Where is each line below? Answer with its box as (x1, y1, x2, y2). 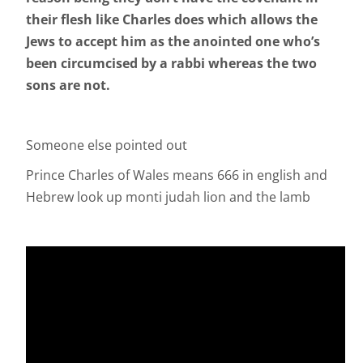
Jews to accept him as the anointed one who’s (26, 32, 320, 51)
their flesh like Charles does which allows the (26, 11, 318, 29)
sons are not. (26, 76, 113, 95)
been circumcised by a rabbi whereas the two (26, 54, 317, 73)
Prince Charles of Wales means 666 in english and (26, 166, 327, 185)
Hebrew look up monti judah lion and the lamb (26, 188, 310, 207)
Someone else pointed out (26, 136, 187, 155)
